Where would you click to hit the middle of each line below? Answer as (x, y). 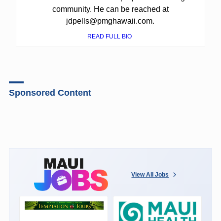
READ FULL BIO (110, 36)
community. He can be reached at (110, 9)
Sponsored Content (50, 92)
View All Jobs (150, 174)
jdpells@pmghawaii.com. (110, 21)
